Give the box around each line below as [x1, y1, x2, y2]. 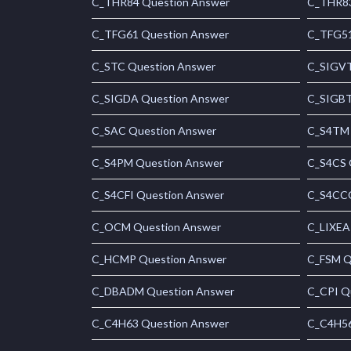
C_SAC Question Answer [92, 124, 216, 138]
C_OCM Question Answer [92, 220, 221, 234]
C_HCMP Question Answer [92, 252, 226, 266]
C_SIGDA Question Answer [92, 92, 229, 106]
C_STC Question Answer [92, 60, 215, 74]
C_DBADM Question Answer [92, 284, 234, 299]
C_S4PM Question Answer [92, 156, 223, 170]
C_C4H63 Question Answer [92, 317, 229, 331]
